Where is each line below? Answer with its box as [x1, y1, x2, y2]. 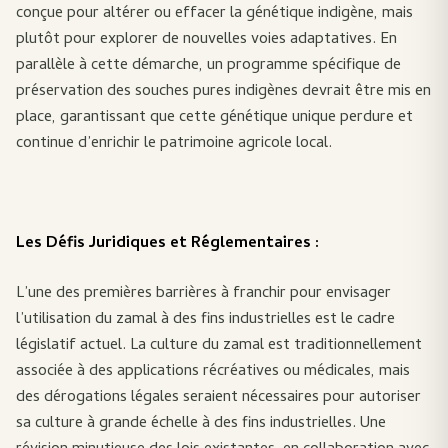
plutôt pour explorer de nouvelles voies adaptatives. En [16, 27, 397, 53]
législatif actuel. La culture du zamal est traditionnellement [16, 333, 422, 359]
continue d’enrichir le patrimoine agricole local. [16, 131, 332, 157]
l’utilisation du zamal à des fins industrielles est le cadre [16, 307, 395, 333]
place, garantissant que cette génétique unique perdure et [16, 105, 413, 131]
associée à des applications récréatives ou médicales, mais [16, 359, 410, 385]
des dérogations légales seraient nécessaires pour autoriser [16, 385, 421, 411]
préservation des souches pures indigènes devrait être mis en [16, 79, 431, 105]
